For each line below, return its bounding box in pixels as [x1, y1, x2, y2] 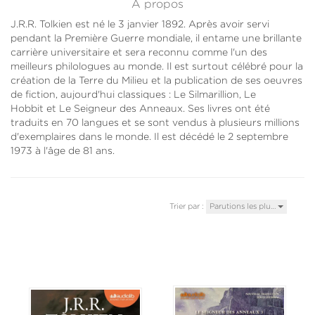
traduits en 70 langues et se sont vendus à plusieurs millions [11, 116, 300, 128]
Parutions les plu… [210, 201, 278, 210]
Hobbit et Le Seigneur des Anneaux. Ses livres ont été [11, 102, 270, 114]
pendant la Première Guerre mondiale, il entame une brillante [11, 32, 302, 44]
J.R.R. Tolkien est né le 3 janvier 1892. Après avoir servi [11, 18, 269, 30]
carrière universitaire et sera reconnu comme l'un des [11, 46, 267, 58]
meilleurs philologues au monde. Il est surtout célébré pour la [11, 60, 303, 72]
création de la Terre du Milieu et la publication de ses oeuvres [11, 74, 302, 86]
